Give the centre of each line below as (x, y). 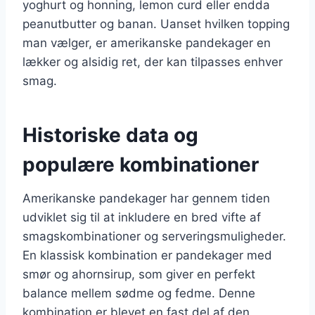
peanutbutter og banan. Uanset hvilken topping (156, 24)
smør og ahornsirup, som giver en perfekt (139, 274)
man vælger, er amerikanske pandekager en (147, 43)
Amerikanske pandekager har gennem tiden (146, 198)
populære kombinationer (141, 164)
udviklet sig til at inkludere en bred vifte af (142, 217)
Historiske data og (110, 135)
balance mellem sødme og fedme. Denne (139, 293)
